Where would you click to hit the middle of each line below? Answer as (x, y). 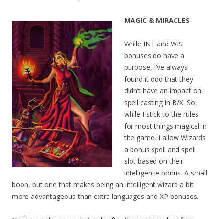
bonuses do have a (154, 56)
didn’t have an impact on (163, 91)
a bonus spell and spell (160, 150)
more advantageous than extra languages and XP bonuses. (105, 197)
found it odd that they (159, 79)
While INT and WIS (153, 44)
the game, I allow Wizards (165, 138)
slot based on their (154, 161)
